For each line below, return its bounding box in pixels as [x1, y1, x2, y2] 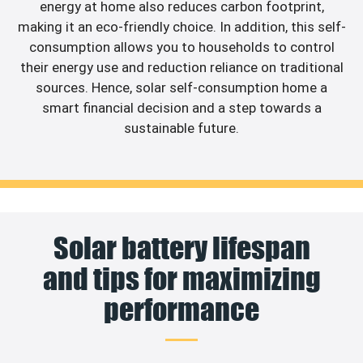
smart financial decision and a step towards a [41, 100, 322, 117]
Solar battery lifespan [53, 229, 310, 266]
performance [104, 291, 259, 327]
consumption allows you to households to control [28, 39, 335, 56]
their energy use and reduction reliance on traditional [19, 59, 344, 76]
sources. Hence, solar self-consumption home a [36, 79, 327, 96]
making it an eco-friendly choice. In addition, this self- [17, 19, 346, 36]
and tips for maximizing [42, 260, 321, 297]
